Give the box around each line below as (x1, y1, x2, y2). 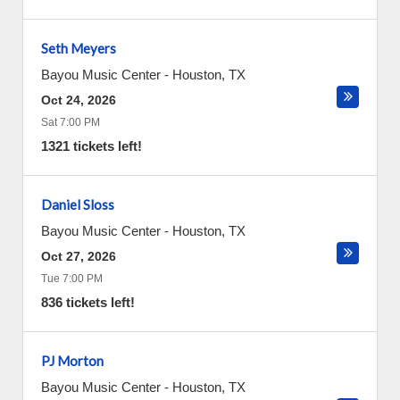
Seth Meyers (41, 40, 116, 56)
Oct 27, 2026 (41, 249, 116, 263)
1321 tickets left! (41, 138, 142, 154)
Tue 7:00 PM (41, 272, 103, 285)
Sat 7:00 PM (41, 116, 100, 129)
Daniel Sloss (41, 196, 114, 212)
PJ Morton (41, 353, 104, 369)
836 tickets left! (41, 295, 135, 310)
